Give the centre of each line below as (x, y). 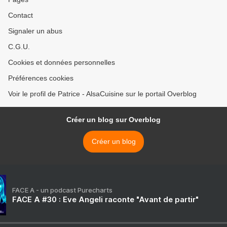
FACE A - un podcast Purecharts (62, 190)
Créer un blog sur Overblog (113, 120)
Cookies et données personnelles (62, 63)
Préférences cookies (41, 78)
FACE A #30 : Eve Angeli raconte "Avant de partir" (105, 200)
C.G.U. (19, 47)
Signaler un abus (35, 31)
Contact (21, 15)
